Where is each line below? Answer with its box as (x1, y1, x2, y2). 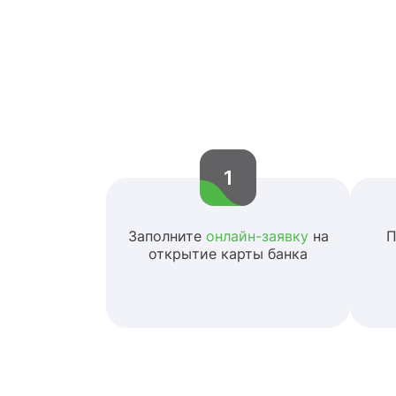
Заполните (127, 227, 206, 245)
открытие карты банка (148, 245, 308, 263)
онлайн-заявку (205, 227, 308, 245)
